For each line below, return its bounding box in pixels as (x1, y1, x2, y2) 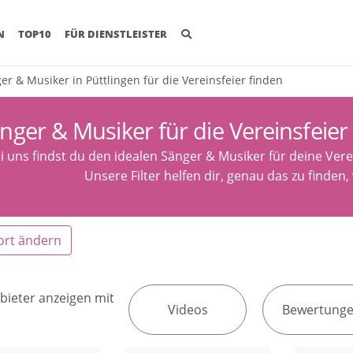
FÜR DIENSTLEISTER (65, 27, 168, 42)
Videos (167, 300, 208, 318)
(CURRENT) (4, 26, 61, 41)
